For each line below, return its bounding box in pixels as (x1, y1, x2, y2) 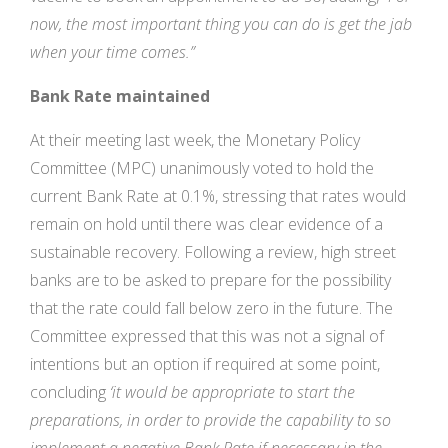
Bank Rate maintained (30, 85, 210, 108)
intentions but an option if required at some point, (30, 353, 380, 376)
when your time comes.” (30, 41, 195, 64)
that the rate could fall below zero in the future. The (30, 297, 393, 320)
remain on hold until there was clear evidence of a (30, 213, 383, 236)
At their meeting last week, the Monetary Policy (30, 129, 360, 152)
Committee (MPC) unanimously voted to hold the (30, 157, 374, 180)
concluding (30, 381, 106, 404)
